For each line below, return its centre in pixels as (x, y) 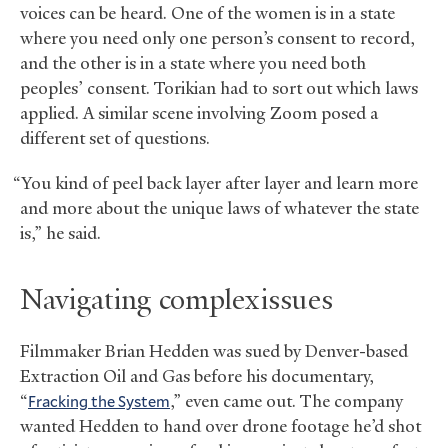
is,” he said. (60, 233)
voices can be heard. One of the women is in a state (207, 13)
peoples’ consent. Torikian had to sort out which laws (219, 88)
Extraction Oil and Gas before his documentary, (197, 376)
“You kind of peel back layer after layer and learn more (215, 183)
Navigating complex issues (176, 302)
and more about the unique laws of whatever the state (219, 208)
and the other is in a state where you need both (193, 63)
